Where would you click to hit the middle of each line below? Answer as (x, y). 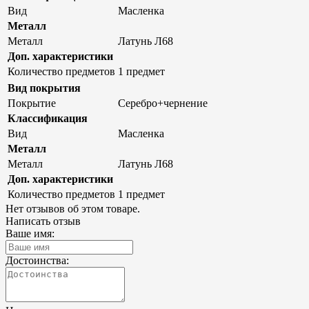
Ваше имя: (30, 233)
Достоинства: (37, 260)
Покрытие (32, 103)
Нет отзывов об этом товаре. (73, 208)
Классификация (48, 118)
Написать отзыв (43, 221)
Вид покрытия (44, 88)
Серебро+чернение (163, 103)
